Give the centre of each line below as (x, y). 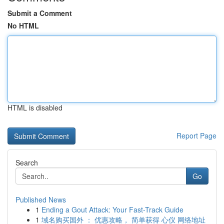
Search (27, 162)
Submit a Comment (40, 13)
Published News (41, 199)
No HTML (23, 25)
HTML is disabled (35, 107)
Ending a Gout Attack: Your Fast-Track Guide (112, 209)
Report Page (196, 135)
